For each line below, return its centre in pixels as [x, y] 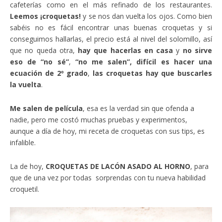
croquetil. [25, 189]
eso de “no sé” [39, 62]
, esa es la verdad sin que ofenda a [139, 109]
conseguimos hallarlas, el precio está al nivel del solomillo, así [111, 39]
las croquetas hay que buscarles [152, 73]
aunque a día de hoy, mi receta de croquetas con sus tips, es [107, 131]
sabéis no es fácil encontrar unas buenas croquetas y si [111, 28]
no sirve [197, 51]
